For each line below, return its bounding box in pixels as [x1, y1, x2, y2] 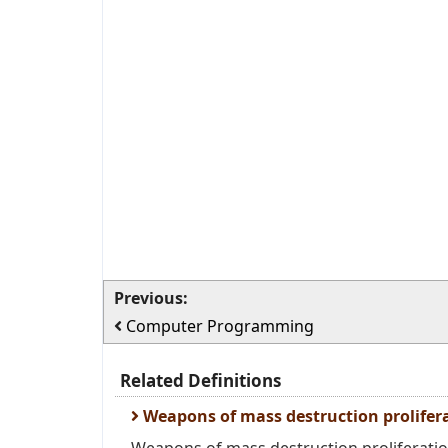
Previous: [114, 287, 188, 309]
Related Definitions [120, 369, 281, 392]
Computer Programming [126, 315, 314, 337]
